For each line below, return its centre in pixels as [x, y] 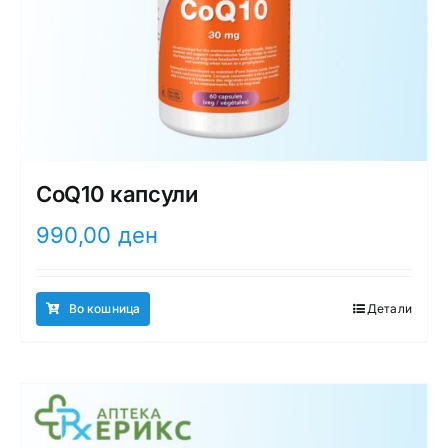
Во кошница [104, 308]
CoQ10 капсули [116, 193]
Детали [389, 308]
